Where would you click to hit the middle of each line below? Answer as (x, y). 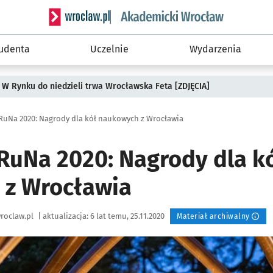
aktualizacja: (66, 216)
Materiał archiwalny (213, 216)
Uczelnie (110, 49)
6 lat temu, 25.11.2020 (128, 216)
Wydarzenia (216, 49)
